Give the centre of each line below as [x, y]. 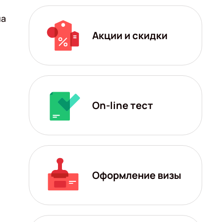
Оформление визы [137, 175]
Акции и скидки [130, 35]
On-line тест [123, 105]
